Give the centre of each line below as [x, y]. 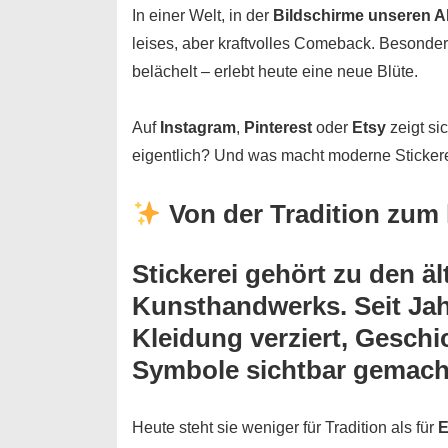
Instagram [198, 127]
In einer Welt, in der [202, 15]
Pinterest [278, 127]
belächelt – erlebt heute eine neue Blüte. [275, 71]
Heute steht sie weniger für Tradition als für [285, 427]
